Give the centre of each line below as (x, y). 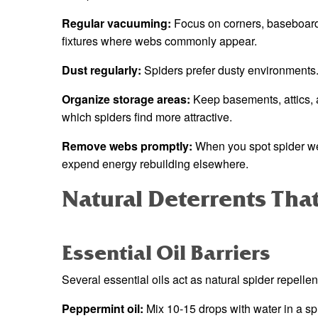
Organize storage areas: (126, 99)
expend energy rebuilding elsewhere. (155, 164)
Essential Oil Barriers (166, 253)
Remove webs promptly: (127, 146)
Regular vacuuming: (116, 23)
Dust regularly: (102, 70)
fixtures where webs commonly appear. (159, 41)
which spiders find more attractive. (147, 117)
